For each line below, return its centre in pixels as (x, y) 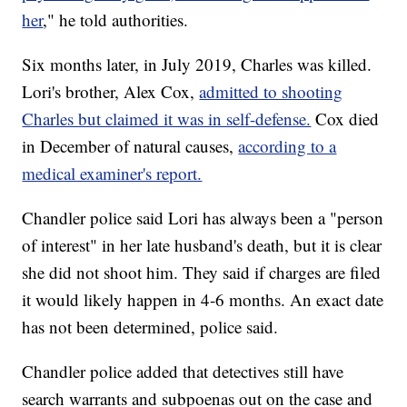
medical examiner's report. (112, 174)
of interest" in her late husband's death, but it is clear (202, 245)
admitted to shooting (271, 92)
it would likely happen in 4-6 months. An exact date (203, 300)
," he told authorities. (116, 20)
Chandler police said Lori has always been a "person (203, 218)
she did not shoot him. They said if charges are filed (202, 273)
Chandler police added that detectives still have (183, 372)
